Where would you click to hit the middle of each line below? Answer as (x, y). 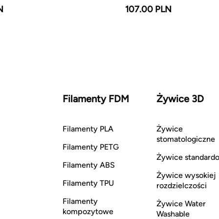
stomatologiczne (186, 139)
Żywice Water (181, 204)
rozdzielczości (182, 186)
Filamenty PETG (91, 147)
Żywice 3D (180, 99)
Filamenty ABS (89, 165)
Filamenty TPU (88, 183)
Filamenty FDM (96, 99)
